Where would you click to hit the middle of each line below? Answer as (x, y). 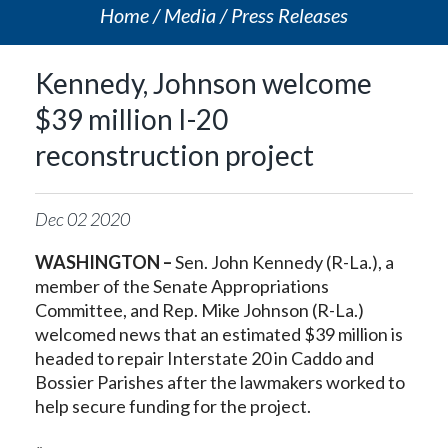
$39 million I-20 (131, 119)
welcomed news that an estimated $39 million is (219, 334)
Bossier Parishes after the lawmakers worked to (220, 382)
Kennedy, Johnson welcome (203, 83)
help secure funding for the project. (173, 406)
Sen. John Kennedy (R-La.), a (284, 262)
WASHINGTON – (105, 262)
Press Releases (289, 15)
